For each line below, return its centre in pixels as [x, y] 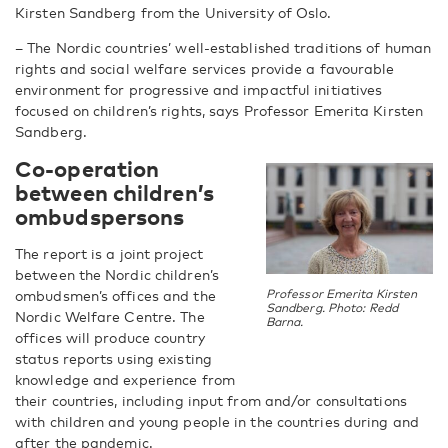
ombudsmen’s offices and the [115, 295]
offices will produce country [110, 337]
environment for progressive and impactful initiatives [199, 89]
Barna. [284, 322]
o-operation [96, 168]
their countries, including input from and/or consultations [211, 400]
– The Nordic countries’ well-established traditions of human [223, 47]
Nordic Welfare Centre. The [110, 316]
